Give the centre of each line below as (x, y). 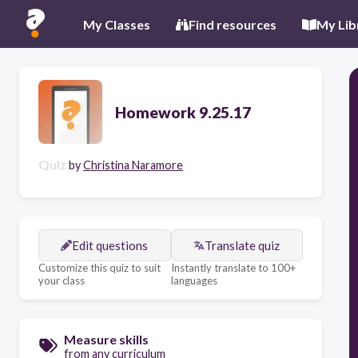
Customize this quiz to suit (99, 268)
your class (62, 280)
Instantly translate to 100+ (233, 268)
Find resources (233, 24)
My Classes (117, 24)
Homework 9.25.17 (183, 112)
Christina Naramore (133, 165)
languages (194, 280)
